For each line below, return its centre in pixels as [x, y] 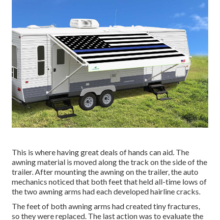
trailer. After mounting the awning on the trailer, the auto [105, 171]
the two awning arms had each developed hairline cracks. [106, 191]
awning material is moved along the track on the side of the [110, 162]
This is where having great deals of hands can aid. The [100, 152]
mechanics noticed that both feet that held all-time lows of [109, 181]
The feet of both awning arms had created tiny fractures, [106, 206]
